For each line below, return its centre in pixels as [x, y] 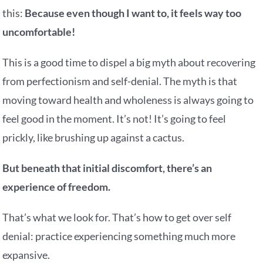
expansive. [26, 255]
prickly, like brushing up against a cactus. [94, 138]
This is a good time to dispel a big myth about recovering [129, 63]
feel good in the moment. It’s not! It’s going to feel [114, 119]
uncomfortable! [39, 32]
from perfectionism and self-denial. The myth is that [120, 81]
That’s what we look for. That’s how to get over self [117, 218]
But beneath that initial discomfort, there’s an [107, 168]
